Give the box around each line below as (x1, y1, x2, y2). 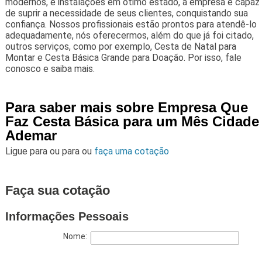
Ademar (5, 127, 57, 144)
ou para (49, 146, 82, 157)
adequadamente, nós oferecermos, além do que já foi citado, (5, 30, 254, 42)
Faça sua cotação (5, 183, 110, 198)
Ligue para (5, 146, 50, 157)
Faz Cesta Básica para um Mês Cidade (5, 113, 259, 130)
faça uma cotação (94, 146, 169, 157)
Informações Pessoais (5, 210, 129, 223)
